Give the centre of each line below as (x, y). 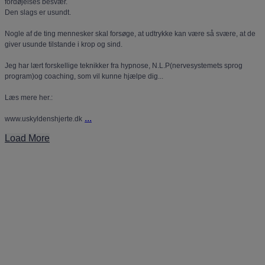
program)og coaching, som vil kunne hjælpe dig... (84, 76)
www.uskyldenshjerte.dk (43, 119)
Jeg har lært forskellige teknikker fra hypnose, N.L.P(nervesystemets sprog (124, 65)
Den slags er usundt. (38, 12)
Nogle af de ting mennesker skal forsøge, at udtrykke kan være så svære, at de (130, 33)
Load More (27, 138)
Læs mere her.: (29, 97)
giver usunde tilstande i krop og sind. (64, 44)
